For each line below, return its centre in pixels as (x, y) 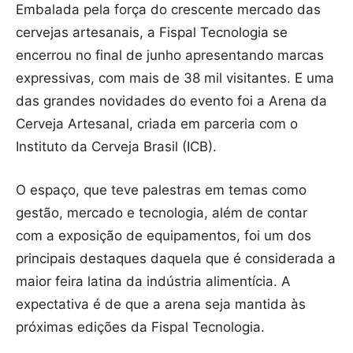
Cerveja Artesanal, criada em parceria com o (157, 124)
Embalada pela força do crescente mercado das (168, 10)
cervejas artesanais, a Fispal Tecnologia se (152, 33)
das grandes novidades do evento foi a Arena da (171, 101)
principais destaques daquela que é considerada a (176, 259)
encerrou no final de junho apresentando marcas (170, 56)
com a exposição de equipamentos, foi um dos (163, 236)
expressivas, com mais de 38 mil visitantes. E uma (175, 78)
